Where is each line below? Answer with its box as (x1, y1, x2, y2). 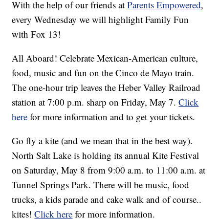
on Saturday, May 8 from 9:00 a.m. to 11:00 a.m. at (12, 164, 206, 176)
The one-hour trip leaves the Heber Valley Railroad (12, 81, 201, 94)
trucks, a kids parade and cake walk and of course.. (12, 193, 202, 206)
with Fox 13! (12, 28, 61, 41)
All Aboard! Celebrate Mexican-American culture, (12, 52, 198, 65)
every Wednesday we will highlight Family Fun (12, 13, 189, 26)
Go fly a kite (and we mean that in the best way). (12, 134, 193, 147)
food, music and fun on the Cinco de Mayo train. (12, 66, 195, 79)
